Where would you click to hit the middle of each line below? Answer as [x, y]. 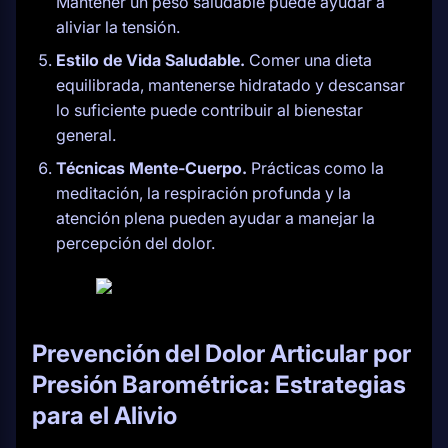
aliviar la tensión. [118, 27]
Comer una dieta [308, 60]
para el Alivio [104, 415]
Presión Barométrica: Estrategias [219, 384]
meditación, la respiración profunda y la [203, 193]
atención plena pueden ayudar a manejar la [215, 218]
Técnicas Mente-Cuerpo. [151, 168]
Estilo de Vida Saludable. [150, 60]
